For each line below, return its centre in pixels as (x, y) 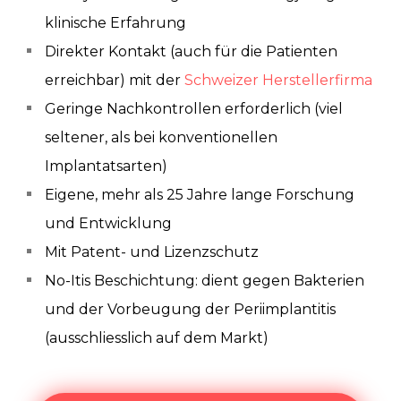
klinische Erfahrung (115, 23)
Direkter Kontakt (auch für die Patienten (191, 51)
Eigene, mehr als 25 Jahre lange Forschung (200, 195)
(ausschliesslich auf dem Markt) (157, 338)
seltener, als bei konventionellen (161, 137)
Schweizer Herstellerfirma (278, 80)
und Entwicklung (108, 223)
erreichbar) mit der (115, 80)
